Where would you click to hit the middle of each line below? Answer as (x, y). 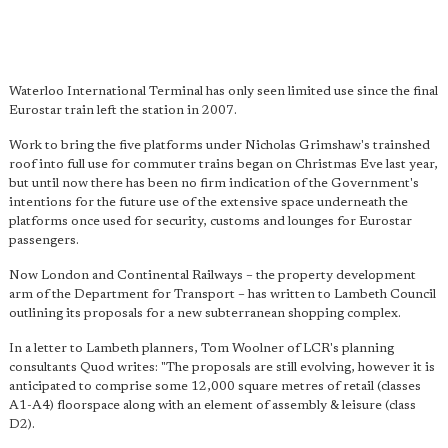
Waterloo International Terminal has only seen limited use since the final (223, 91)
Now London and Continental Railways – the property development (212, 275)
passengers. (44, 240)
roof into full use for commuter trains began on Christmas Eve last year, (223, 164)
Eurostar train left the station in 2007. (123, 110)
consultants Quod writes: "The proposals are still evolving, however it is (222, 367)
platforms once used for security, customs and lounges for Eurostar (210, 221)
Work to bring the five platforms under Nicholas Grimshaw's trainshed (219, 145)
